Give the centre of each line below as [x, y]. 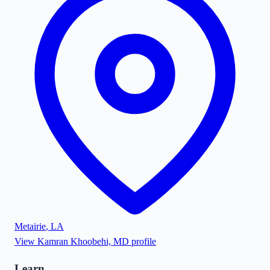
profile [143, 241]
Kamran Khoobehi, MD [83, 241]
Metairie [30, 226]
